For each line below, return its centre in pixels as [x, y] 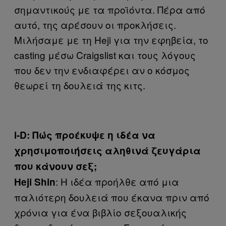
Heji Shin [35, 182]
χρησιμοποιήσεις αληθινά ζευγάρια [107, 151]
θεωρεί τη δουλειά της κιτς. [80, 85]
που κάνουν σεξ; [55, 166]
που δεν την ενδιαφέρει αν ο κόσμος [102, 70]
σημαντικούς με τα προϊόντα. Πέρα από [110, 9]
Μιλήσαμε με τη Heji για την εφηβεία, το [111, 40]
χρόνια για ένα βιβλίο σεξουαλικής [100, 212]
